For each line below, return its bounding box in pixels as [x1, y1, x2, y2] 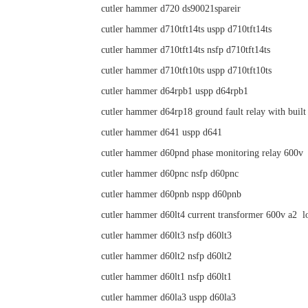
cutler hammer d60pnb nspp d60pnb [101, 189, 241, 199]
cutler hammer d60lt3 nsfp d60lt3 [101, 230, 232, 241]
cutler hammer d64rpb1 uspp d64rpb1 [101, 86, 248, 96]
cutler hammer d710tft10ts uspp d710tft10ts [101, 65, 272, 76]
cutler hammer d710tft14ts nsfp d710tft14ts [101, 45, 270, 55]
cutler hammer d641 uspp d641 [101, 127, 222, 137]
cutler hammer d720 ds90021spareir [101, 3, 241, 14]
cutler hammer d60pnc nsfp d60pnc [101, 168, 239, 179]
